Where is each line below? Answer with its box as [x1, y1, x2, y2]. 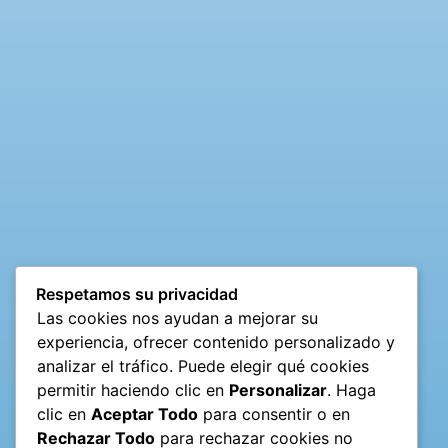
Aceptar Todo [91, 404, 198, 425]
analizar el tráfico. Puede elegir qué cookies [37, 356, 369, 377]
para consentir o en [198, 404, 350, 425]
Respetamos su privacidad [36, 284, 238, 305]
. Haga [327, 380, 376, 401]
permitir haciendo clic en [37, 380, 229, 401]
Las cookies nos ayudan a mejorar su [37, 308, 318, 329]
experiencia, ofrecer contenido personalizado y [37, 332, 395, 353]
